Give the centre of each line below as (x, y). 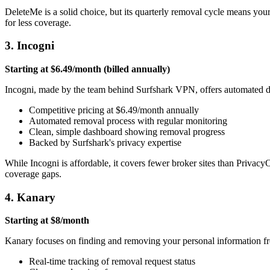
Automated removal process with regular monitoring (128, 121)
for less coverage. (38, 22)
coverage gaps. (33, 174)
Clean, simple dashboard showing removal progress (127, 132)
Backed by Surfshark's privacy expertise (105, 143)
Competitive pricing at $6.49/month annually (114, 110)
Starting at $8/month (47, 221)
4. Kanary (30, 197)
